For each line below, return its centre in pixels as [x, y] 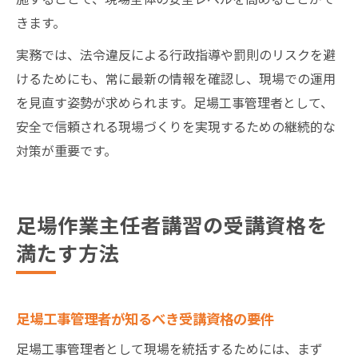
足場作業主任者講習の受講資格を [172, 224]
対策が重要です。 [66, 150]
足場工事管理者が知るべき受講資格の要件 [145, 318]
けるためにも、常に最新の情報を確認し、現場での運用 [176, 78]
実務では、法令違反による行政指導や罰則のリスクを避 [176, 54]
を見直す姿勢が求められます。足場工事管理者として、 [175, 102]
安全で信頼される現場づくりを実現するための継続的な [176, 126]
